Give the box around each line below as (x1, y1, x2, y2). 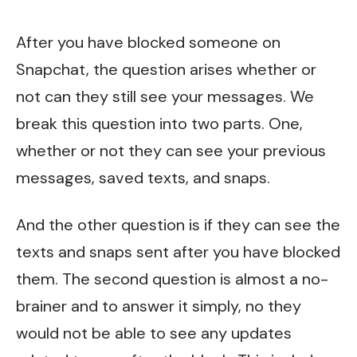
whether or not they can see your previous (16, 139, 326, 161)
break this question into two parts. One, (16, 112, 303, 134)
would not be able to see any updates (16, 323, 292, 344)
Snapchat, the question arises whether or (16, 58, 316, 80)
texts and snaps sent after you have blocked (16, 241, 340, 263)
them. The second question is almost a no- (16, 269, 328, 290)
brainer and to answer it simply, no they (16, 296, 301, 317)
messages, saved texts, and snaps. (16, 167, 270, 188)
